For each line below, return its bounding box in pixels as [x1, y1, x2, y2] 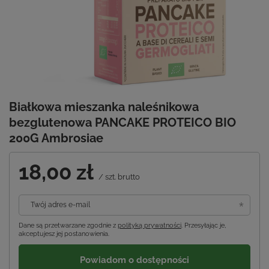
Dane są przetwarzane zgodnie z [19, 222, 118, 230]
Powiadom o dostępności [80, 254, 189, 265]
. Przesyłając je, [181, 222, 226, 230]
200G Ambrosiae [9, 131, 103, 146]
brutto [116, 172, 140, 182]
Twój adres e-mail [31, 201, 90, 210]
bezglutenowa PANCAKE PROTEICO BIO [9, 115, 236, 130]
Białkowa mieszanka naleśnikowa [9, 100, 199, 115]
